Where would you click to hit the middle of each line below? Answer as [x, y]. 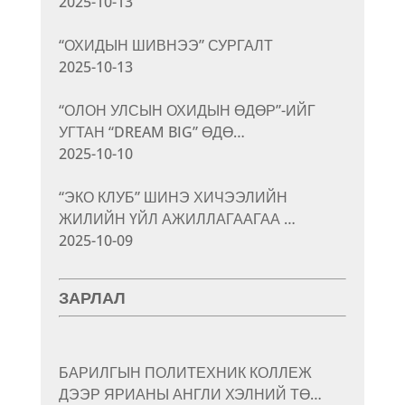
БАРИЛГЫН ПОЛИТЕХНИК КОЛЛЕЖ [185, 372]
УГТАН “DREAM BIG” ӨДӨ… [151, 132]
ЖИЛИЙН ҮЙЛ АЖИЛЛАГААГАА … [177, 218]
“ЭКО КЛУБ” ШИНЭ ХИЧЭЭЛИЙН [173, 197]
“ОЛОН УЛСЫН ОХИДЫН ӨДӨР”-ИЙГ [187, 110]
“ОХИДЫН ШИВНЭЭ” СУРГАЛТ [165, 45]
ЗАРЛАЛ [92, 297]
